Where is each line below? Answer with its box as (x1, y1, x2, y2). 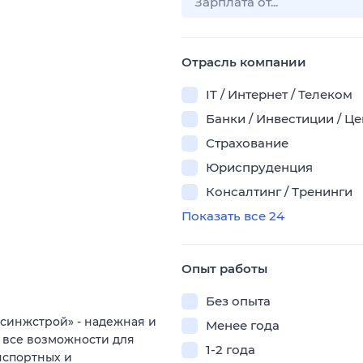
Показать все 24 (181, 208, 284, 224)
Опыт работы (181, 261, 267, 276)
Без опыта (206, 293, 271, 309)
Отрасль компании (181, 54, 306, 70)
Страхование (206, 135, 288, 151)
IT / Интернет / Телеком (206, 87, 352, 102)
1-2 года (206, 342, 255, 357)
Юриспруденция (206, 160, 313, 175)
